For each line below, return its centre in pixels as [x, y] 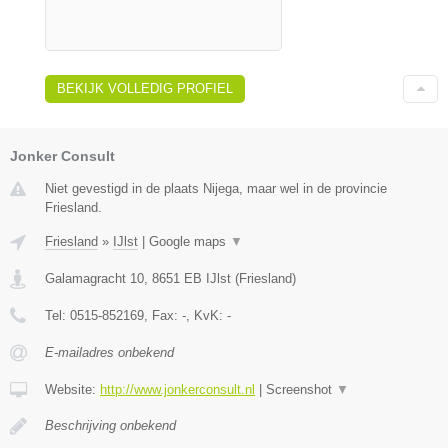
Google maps [189, 242]
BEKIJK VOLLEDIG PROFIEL [145, 89]
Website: [72, 390]
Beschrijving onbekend [110, 426]
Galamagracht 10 [94, 279]
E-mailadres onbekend [109, 353]
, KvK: [206, 316]
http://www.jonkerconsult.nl [177, 390]
